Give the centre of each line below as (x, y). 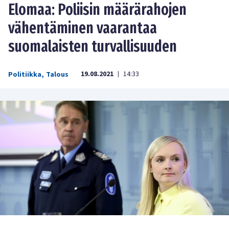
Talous (57, 74)
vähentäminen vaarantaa (83, 28)
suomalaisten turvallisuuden (93, 46)
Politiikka (25, 74)
